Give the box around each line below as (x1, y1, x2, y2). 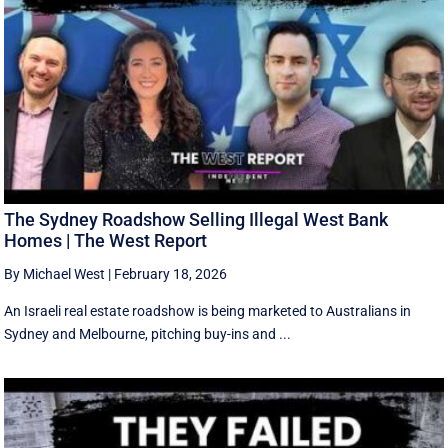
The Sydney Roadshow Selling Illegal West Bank (4, 209, 389, 231)
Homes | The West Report (4, 230, 208, 252)
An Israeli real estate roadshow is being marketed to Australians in (4, 303, 412, 320)
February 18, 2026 (114, 266, 228, 283)
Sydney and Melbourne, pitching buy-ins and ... (4, 326, 292, 343)
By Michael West (4, 266, 106, 283)
